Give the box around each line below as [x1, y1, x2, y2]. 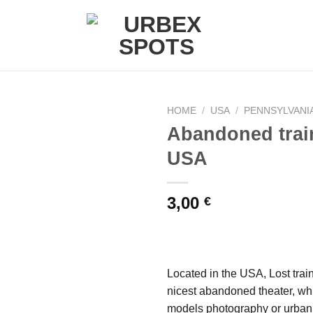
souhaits [99, 203, 136, 214]
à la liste [99, 177, 136, 189]
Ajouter [101, 165, 133, 177]
